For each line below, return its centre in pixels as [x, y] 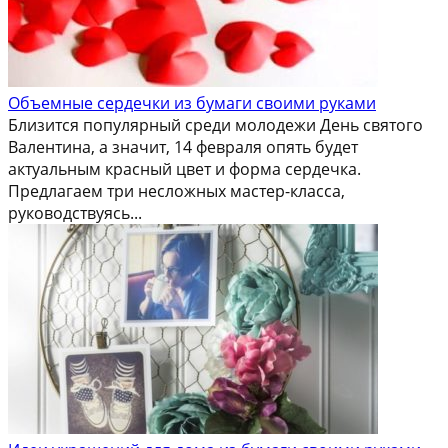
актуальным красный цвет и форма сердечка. [184, 168]
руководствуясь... [75, 212]
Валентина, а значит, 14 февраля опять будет [183, 146]
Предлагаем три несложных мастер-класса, [176, 190]
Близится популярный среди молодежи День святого [215, 124]
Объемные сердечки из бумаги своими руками [192, 102]
